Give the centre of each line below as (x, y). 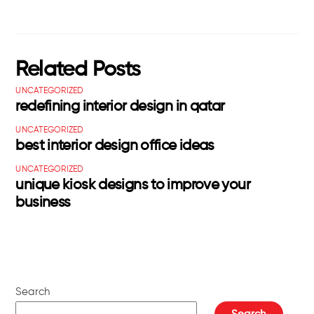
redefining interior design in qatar (120, 107)
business (43, 203)
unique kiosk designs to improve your (133, 186)
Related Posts (78, 70)
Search (33, 292)
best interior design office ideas (115, 146)
